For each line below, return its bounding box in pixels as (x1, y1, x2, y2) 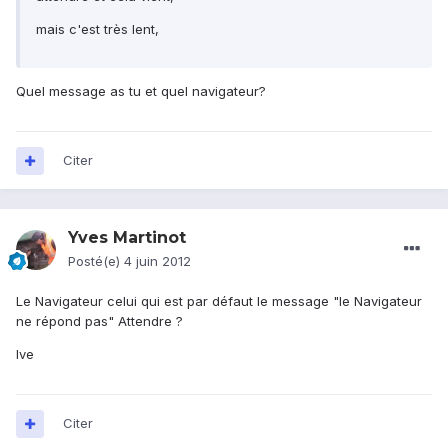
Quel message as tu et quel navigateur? (16, 83, 266, 100)
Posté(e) (68, 253, 124, 270)
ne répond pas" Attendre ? (16, 313, 183, 330)
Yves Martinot (68, 228, 186, 248)
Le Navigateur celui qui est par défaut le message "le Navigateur (16, 293, 422, 310)
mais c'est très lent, (36, 21, 159, 38)
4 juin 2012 (124, 253, 191, 270)
